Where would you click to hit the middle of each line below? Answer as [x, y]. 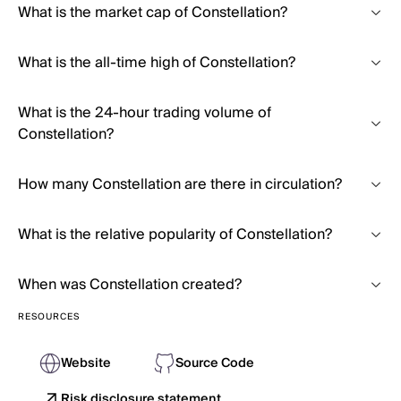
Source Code [215, 363]
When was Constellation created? [130, 285]
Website [86, 363]
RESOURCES [49, 317]
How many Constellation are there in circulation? [180, 184]
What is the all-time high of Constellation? [157, 63]
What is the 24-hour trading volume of [145, 113]
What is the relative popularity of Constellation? [175, 235]
